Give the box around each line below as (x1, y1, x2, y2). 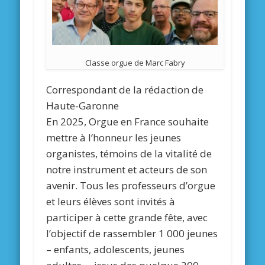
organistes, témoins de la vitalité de (46, 147, 212, 161)
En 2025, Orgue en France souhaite (46, 115, 209, 129)
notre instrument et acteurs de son (46, 163, 208, 177)
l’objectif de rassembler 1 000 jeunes (46, 227, 218, 241)
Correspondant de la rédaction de (46, 83, 204, 97)
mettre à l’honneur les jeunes (46, 131, 182, 145)
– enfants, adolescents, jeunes (46, 243, 185, 257)
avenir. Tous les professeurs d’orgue (46, 179, 216, 193)
